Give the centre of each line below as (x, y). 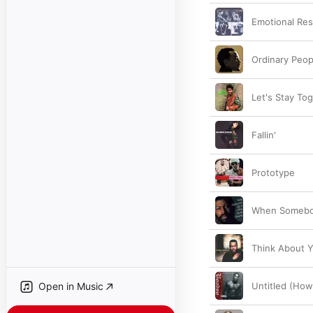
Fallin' (264, 135)
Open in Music (71, 286)
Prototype (273, 173)
